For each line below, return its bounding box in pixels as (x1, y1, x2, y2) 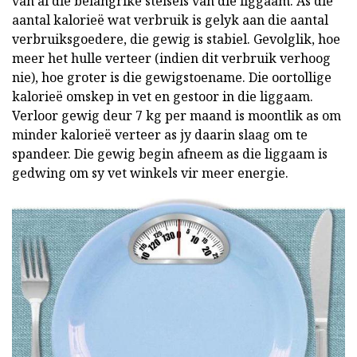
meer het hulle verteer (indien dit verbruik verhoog (12, 49, 331, 67)
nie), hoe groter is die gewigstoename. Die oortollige (12, 69, 331, 86)
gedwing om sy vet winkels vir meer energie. (12, 164, 288, 182)
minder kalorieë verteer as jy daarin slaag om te (12, 126, 308, 143)
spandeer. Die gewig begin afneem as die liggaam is (12, 145, 328, 163)
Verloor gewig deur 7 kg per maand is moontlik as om (12, 107, 341, 124)
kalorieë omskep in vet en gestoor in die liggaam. (12, 88, 313, 105)
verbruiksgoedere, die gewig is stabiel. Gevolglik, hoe (12, 30, 340, 48)
